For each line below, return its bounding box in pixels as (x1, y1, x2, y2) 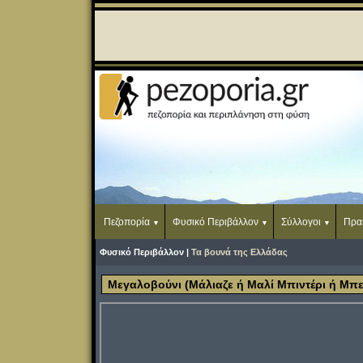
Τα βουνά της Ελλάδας (191, 247, 288, 257)
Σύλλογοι (281, 216, 321, 228)
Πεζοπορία (104, 216, 150, 228)
